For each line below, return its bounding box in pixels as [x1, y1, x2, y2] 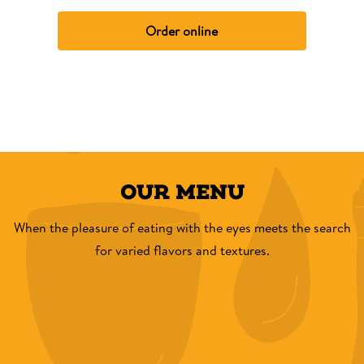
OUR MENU [119, 179, 245, 206]
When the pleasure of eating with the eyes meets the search [13, 219, 351, 237]
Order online [145, 22, 219, 41]
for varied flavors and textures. [94, 241, 270, 260]
